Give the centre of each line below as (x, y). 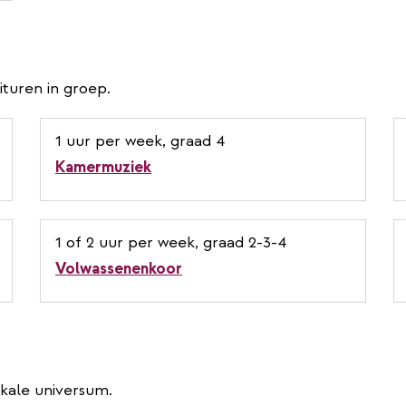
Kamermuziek (103, 167)
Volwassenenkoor (119, 268)
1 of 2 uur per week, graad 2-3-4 (171, 242)
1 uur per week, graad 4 (140, 140)
